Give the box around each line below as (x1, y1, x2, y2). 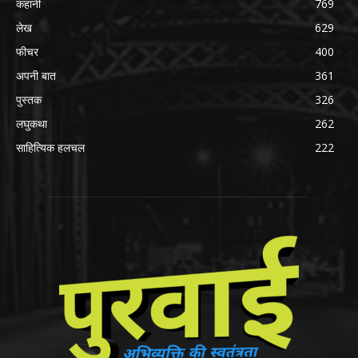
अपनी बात (16, 68, 56, 84)
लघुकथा (16, 116, 47, 132)
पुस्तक (16, 92, 42, 108)
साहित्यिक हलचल (16, 140, 85, 156)
